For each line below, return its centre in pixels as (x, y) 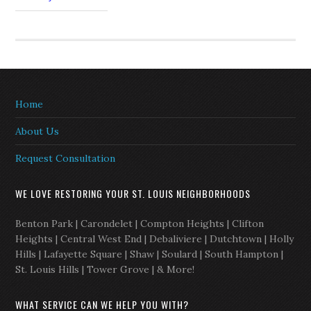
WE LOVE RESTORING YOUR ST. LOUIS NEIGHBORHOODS (133, 193)
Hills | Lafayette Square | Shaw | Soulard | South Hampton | (150, 254)
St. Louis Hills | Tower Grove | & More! (105, 269)
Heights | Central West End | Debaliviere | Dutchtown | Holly (155, 239)
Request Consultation (66, 158)
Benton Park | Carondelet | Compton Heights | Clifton (140, 224)
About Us (37, 131)
